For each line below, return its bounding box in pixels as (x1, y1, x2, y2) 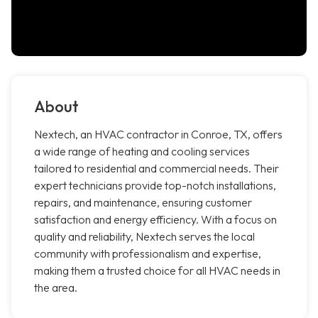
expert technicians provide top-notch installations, (34, 178, 276, 193)
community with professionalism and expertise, (34, 246, 261, 261)
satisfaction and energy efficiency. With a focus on (34, 212, 277, 227)
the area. (34, 280, 77, 295)
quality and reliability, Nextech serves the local (34, 229, 255, 244)
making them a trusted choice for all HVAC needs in (34, 263, 280, 278)
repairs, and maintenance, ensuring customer (34, 195, 252, 210)
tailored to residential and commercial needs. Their (34, 161, 279, 176)
